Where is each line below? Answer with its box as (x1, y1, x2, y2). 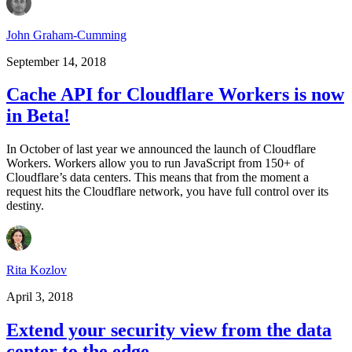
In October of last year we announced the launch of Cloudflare (6, 142, 316, 156)
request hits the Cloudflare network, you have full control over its (6, 185, 328, 199)
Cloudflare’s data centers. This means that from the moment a (6, 170, 309, 185)
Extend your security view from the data (6, 320, 332, 341)
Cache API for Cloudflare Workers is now (6, 84, 344, 105)
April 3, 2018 (6, 290, 73, 304)
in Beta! (6, 105, 70, 126)
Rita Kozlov (6, 263, 67, 277)
